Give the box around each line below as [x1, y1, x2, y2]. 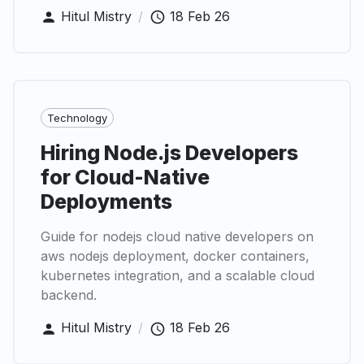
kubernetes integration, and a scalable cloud [41, 267, 314, 284]
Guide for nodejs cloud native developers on [41, 228, 314, 245]
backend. [41, 287, 97, 304]
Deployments [41, 189, 172, 214]
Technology [47, 110, 107, 124]
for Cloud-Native [41, 165, 210, 190]
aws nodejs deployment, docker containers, [41, 248, 310, 265]
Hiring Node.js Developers [41, 141, 298, 166]
